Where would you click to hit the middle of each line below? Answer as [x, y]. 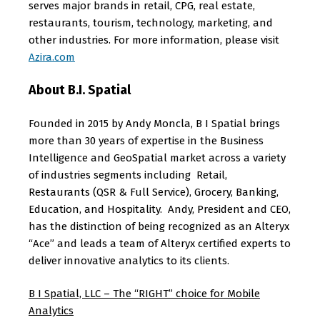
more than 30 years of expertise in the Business [146, 141]
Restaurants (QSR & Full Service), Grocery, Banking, [154, 192]
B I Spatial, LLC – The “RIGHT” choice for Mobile [144, 294]
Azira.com [52, 57]
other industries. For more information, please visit [154, 40]
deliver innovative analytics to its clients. [130, 261]
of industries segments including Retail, [129, 175]
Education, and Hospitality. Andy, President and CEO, [160, 209]
